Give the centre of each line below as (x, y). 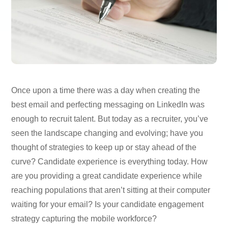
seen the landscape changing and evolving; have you (107, 133)
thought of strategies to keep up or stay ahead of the (104, 147)
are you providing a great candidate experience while (107, 176)
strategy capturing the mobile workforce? (84, 218)
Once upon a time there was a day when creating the (106, 90)
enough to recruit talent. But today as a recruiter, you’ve (110, 119)
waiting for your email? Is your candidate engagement (108, 204)
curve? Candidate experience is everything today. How (110, 161)
